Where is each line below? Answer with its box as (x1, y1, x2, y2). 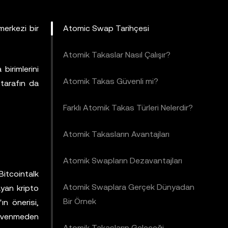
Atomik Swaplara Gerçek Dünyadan (63, 182, 194, 192)
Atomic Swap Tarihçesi (63, 23, 149, 33)
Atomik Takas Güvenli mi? (63, 76, 158, 86)
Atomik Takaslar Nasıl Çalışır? (63, 50, 170, 60)
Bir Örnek (63, 196, 96, 206)
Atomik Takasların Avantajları (63, 129, 169, 139)
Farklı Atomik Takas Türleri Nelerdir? (63, 103, 193, 112)
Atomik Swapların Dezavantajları (63, 156, 182, 165)
